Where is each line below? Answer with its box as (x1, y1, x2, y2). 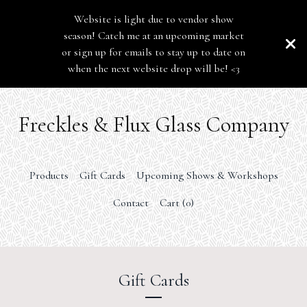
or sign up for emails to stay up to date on (62, 45, 245, 59)
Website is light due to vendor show (73, 12, 234, 26)
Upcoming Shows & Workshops (136, 169, 278, 182)
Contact (113, 196, 149, 210)
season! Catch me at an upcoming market (63, 29, 244, 42)
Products (29, 169, 69, 182)
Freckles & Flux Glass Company (18, 111, 289, 138)
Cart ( (160, 196, 186, 210)
